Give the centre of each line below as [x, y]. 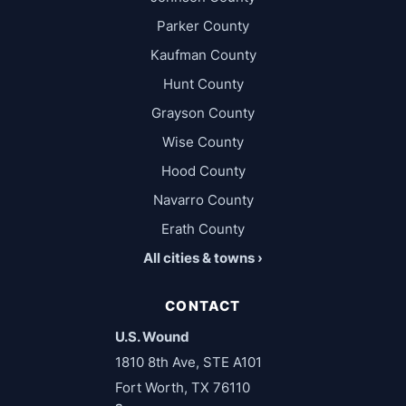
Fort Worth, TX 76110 [182, 388]
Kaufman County [203, 55]
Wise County [203, 142]
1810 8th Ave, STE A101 [188, 362]
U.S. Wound [152, 337]
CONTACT [203, 306]
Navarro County [203, 200]
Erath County [203, 229]
